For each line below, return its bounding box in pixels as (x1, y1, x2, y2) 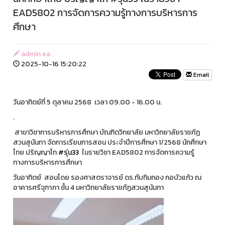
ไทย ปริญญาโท (13, 147, 58, 158)
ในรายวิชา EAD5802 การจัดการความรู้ (79, 147, 194, 158)
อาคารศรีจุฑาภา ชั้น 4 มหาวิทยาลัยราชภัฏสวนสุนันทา (13, 182, 164, 193)
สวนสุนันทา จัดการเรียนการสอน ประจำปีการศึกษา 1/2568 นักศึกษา (13, 137, 206, 148)
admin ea (20, 49, 50, 59)
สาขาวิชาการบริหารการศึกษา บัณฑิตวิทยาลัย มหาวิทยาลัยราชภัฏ (13, 127, 200, 138)
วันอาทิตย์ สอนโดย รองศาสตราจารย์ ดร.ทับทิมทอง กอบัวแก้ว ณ (13, 172, 201, 183)
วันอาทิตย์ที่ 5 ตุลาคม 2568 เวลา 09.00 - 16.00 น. (13, 97, 162, 107)
